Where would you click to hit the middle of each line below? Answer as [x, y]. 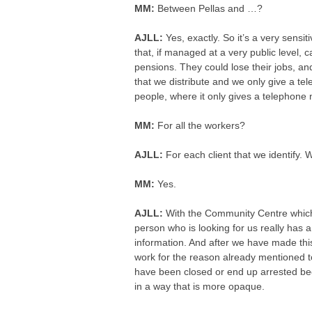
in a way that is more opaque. [200, 286]
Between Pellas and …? [210, 8]
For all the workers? [202, 125]
